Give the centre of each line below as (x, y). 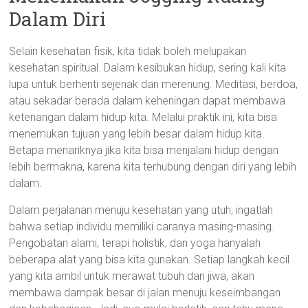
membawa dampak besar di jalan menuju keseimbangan (145, 293)
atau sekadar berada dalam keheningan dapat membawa (147, 101)
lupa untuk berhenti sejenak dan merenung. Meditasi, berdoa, (154, 84)
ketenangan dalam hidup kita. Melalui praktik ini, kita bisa (143, 117)
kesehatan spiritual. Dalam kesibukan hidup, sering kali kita (148, 68)
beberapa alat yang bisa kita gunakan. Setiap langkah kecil (150, 260)
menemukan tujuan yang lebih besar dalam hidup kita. (137, 134)
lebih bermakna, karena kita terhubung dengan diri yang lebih (153, 167)
